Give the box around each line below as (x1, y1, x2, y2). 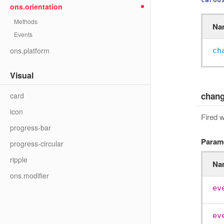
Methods (14, 17, 37, 25)
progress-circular (10, 138, 63, 148)
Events (14, 30, 32, 38)
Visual (10, 69, 33, 81)
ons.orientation (10, 1, 62, 11)
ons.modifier (10, 170, 49, 180)
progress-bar (10, 122, 51, 132)
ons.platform (10, 45, 49, 55)
